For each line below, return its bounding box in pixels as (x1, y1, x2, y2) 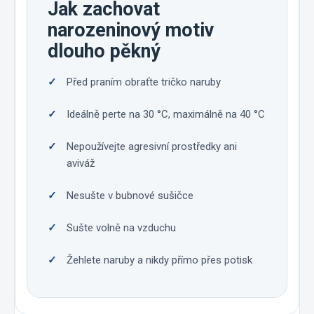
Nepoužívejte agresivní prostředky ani (67, 140, 237, 153)
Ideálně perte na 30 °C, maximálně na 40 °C (67, 108, 265, 121)
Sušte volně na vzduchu (67, 221, 176, 235)
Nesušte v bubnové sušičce (67, 189, 193, 203)
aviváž (67, 157, 95, 170)
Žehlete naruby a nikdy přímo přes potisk (67, 254, 252, 267)
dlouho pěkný (48, 40, 161, 63)
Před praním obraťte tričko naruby (67, 76, 221, 89)
